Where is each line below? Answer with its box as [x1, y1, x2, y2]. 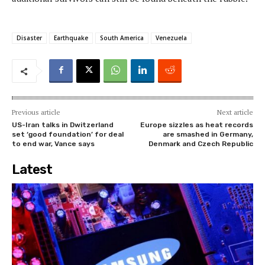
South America [100, 33, 144, 42]
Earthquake [54, 33, 88, 42]
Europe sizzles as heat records [140, 120, 253, 129]
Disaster [17, 33, 42, 42]
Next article [216, 107, 253, 117]
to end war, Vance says [12, 139, 95, 148]
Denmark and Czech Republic [148, 139, 253, 148]
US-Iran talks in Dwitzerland [12, 120, 114, 129]
